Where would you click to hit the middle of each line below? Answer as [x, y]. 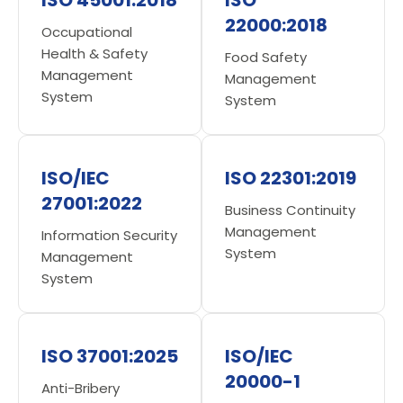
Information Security [109, 235]
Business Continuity [290, 210]
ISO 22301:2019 [291, 178]
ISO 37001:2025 [110, 356]
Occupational [87, 31]
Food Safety [266, 57]
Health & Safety [94, 53]
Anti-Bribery [81, 388]
